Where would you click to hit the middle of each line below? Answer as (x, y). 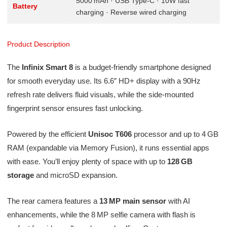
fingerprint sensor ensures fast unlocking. (75, 108)
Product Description (38, 45)
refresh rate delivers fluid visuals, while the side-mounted (100, 95)
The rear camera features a (53, 201)
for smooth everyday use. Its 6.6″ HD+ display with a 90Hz (104, 81)
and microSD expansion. (75, 175)
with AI (178, 201)
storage (20, 175)
